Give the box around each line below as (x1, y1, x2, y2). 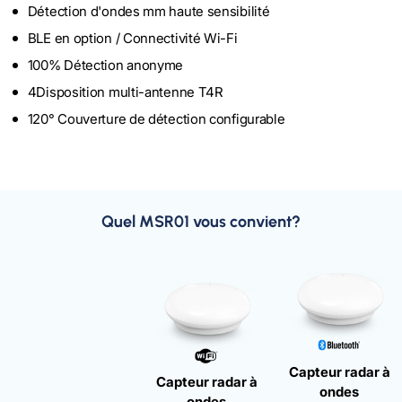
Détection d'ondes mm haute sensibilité (27, 3, 270, 21)
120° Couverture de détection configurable (27, 110, 285, 128)
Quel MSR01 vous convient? (101, 212, 301, 232)
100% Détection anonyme (27, 57, 184, 74)
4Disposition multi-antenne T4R (27, 83, 223, 101)
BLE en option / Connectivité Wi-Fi (27, 30, 238, 48)
